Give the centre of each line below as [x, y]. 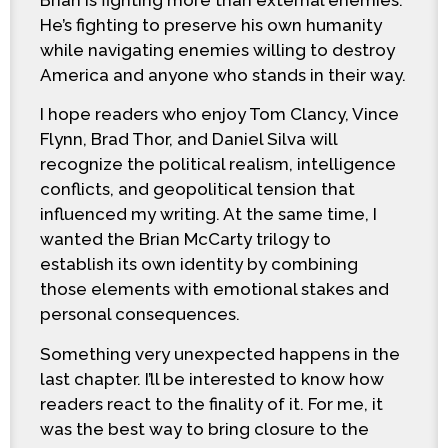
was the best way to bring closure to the [204, 428]
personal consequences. [140, 314]
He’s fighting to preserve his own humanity [211, 24]
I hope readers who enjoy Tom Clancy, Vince [219, 114]
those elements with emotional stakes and [214, 289]
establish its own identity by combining [199, 264]
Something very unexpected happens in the [220, 353]
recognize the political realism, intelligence [218, 164]
